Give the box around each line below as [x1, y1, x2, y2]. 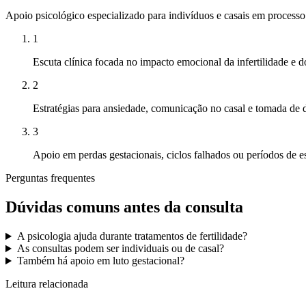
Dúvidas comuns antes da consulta [5, 198, 243, 217]
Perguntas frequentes [5, 172, 95, 184]
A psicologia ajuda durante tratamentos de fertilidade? [16, 230, 247, 242]
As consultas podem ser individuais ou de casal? [16, 242, 224, 255]
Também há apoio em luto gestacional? [16, 255, 184, 267]
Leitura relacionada [5, 278, 88, 290]
